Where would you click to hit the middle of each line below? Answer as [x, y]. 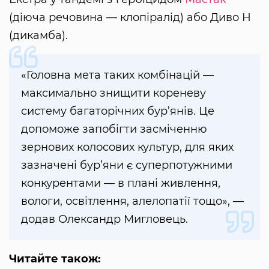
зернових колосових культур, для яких [127, 147]
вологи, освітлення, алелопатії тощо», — [132, 201]
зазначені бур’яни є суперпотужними [127, 165]
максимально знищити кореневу [113, 93]
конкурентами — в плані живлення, [121, 183]
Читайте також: [55, 259]
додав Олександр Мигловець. [104, 219]
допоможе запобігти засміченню [114, 129]
